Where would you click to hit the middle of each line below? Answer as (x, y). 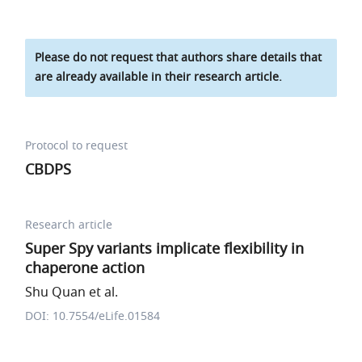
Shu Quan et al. (72, 293)
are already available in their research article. (159, 77)
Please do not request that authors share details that (179, 58)
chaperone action (85, 268)
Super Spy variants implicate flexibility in (165, 249)
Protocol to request (77, 146)
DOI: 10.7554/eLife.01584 (93, 316)
